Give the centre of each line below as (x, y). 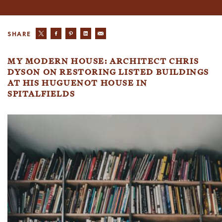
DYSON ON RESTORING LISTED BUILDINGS (109, 72)
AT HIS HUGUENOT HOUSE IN (78, 83)
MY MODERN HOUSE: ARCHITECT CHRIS (103, 61)
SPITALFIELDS (41, 94)
